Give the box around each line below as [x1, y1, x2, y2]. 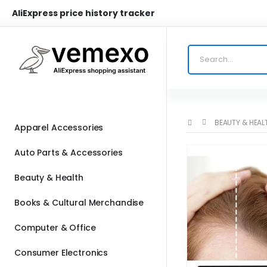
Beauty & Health [14, 171, 83, 184]
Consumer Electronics [14, 246, 108, 259]
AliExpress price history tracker [12, 7, 155, 19]
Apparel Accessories [14, 121, 104, 133]
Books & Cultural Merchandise [14, 196, 144, 209]
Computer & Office [14, 221, 96, 234]
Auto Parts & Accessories [14, 146, 123, 159]
